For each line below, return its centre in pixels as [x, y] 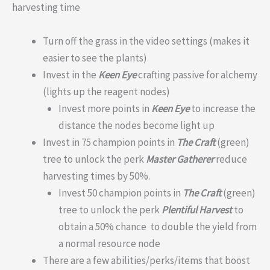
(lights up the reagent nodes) [106, 91]
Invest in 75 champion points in [110, 142]
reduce [231, 159]
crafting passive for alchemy [198, 74]
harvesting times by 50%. [96, 176]
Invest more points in [105, 108]
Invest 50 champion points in [120, 193]
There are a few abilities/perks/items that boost [146, 260]
